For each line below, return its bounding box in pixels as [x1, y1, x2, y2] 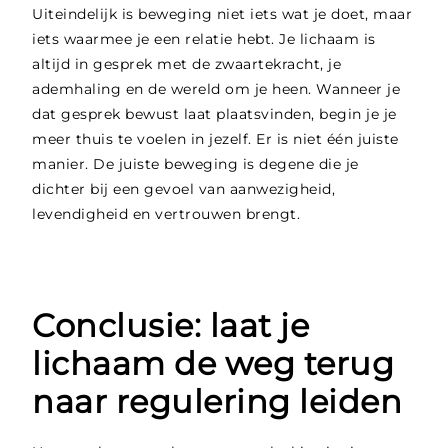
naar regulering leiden [32, 382, 403, 422]
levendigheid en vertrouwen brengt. [32, 205, 301, 224]
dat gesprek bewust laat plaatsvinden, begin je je [32, 105, 397, 124]
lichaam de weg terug [32, 344, 395, 384]
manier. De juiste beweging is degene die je [32, 155, 359, 174]
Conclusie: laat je [32, 306, 310, 346]
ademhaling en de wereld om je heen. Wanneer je [32, 80, 401, 99]
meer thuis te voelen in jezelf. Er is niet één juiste [32, 130, 399, 149]
